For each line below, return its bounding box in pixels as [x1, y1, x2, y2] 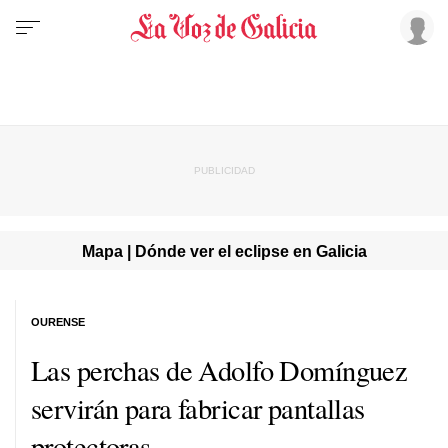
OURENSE [31, 315, 85, 328]
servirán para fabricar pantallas [31, 388, 365, 427]
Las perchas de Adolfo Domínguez [31, 350, 408, 389]
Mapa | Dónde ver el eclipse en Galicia [81, 241, 367, 260]
